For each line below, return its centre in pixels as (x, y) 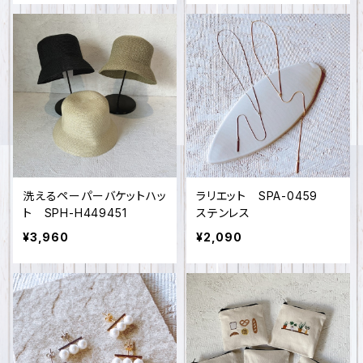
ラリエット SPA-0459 (263, 196)
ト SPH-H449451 (75, 213)
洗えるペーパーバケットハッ (95, 196)
